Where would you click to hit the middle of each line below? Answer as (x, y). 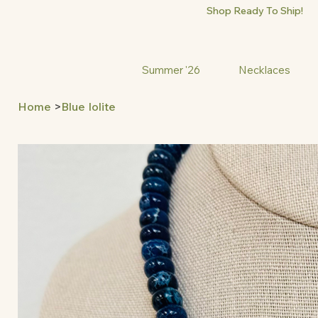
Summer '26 (171, 70)
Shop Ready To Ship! (254, 11)
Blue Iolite (88, 107)
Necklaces (265, 70)
